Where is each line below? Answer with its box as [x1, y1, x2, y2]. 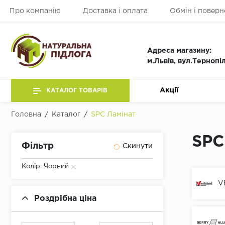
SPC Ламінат [91, 111, 136, 118]
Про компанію [9, 8, 61, 14]
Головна [11, 111, 41, 118]
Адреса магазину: [147, 48, 212, 54]
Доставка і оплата [82, 8, 148, 14]
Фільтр [22, 142, 54, 151]
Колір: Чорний [22, 164, 69, 169]
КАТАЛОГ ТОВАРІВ [46, 87, 107, 93]
